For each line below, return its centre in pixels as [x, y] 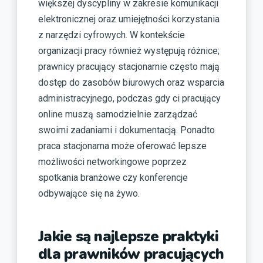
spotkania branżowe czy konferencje [113, 178]
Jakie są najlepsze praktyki [128, 237]
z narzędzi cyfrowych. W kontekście [112, 35]
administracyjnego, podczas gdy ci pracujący [129, 99]
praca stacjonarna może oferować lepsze [122, 146]
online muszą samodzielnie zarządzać [118, 114]
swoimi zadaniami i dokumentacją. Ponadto [127, 130]
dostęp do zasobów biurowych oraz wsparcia [131, 83]
